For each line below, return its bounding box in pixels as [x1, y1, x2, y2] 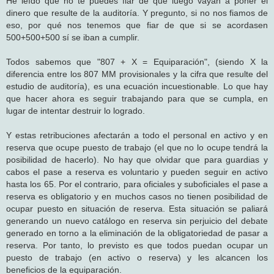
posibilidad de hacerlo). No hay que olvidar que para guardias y [6, 154, 268, 165]
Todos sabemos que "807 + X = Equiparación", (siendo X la [6, 56, 268, 67]
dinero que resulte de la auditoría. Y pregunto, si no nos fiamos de [6, 7, 268, 18]
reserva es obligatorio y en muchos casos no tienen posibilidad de [6, 191, 268, 201]
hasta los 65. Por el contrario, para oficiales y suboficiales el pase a [6, 179, 268, 189]
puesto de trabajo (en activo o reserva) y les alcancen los [6, 252, 268, 262]
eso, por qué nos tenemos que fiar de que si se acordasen [6, 20, 268, 30]
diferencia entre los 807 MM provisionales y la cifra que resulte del [6, 68, 268, 79]
